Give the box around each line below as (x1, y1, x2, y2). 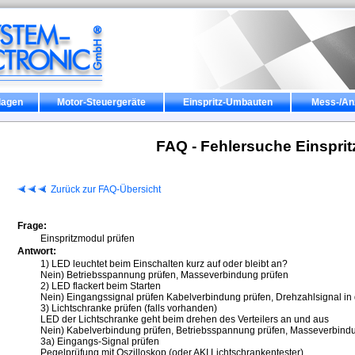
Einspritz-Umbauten (182, 97, 273, 108)
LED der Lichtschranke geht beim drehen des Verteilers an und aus (40, 314, 329, 325)
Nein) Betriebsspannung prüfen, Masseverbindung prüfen (40, 269, 288, 281)
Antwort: (17, 246, 56, 257)
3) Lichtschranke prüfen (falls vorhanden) (40, 303, 217, 314)
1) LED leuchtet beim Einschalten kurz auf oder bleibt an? (40, 258, 288, 269)
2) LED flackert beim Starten (40, 281, 161, 292)
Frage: (17, 220, 47, 231)
